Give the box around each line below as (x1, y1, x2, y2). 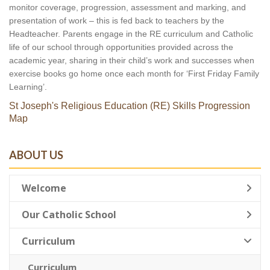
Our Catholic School (22, 208, 116, 221)
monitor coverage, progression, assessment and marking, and (9, 2, 246, 12)
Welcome (22, 181, 66, 195)
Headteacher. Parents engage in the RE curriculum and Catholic (9, 29, 253, 39)
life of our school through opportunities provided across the (9, 42, 233, 52)
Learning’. (9, 82, 47, 92)
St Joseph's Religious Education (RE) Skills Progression (9, 101, 250, 111)
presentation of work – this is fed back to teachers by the (9, 16, 224, 25)
